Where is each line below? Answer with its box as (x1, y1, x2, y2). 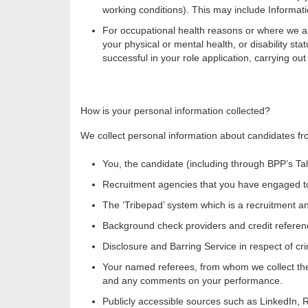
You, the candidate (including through (102, 158, 267, 170)
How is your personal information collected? (80, 105, 270, 117)
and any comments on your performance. (102, 275, 291, 287)
